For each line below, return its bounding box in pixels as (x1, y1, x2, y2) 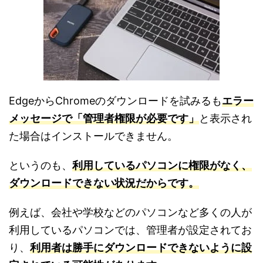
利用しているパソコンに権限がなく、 (72, 159, 252, 171)
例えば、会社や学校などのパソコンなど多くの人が (9, 205, 252, 218)
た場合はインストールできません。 (9, 129, 178, 142)
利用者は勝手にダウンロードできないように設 (30, 241, 252, 254)
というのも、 (9, 159, 72, 171)
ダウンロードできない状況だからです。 (9, 176, 199, 189)
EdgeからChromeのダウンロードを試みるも (9, 94, 222, 107)
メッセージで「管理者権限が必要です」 (9, 112, 199, 124)
